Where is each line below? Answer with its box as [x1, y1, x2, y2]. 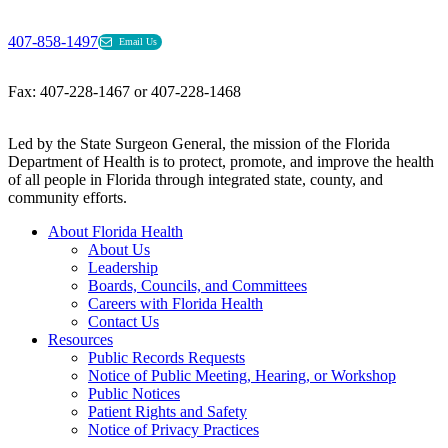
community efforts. [8, 189, 127, 207]
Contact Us [88, 313, 159, 331]
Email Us [119, 36, 158, 48]
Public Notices [88, 385, 180, 403]
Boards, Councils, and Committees [88, 277, 307, 295]
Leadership [88, 259, 158, 277]
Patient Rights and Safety [88, 403, 247, 421]
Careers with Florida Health [88, 295, 263, 313]
